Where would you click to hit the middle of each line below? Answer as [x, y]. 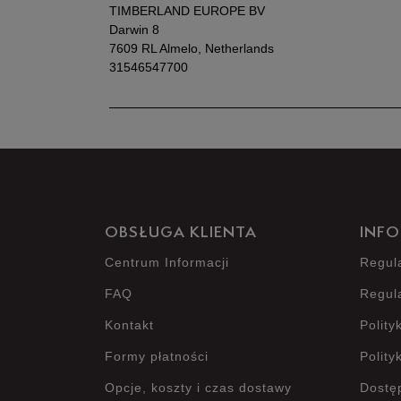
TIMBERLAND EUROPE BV [187, 11]
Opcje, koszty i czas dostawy [198, 388]
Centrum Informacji [167, 262]
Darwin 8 [134, 30]
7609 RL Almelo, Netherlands [192, 48]
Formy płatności [157, 356]
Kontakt [129, 325]
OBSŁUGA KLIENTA [181, 233]
